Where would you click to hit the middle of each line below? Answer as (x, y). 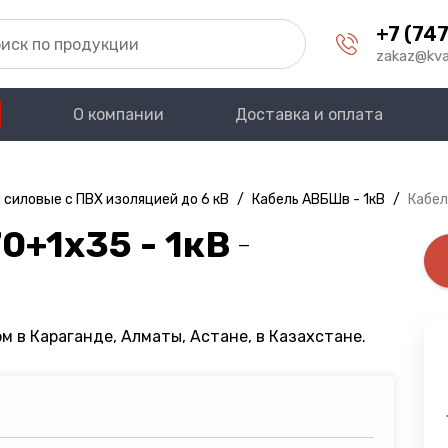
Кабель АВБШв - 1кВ (318, 199)
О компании (118, 114)
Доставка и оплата (309, 114)
